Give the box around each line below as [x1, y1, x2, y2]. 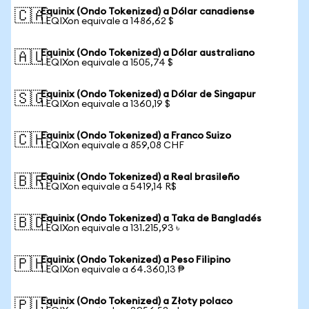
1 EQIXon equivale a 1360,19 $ [41, 99, 170, 109]
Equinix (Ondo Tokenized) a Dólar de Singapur [41, 90, 256, 99]
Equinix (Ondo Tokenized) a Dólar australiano [41, 48, 255, 58]
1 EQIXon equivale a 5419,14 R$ [41, 182, 177, 192]
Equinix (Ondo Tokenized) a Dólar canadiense [41, 7, 255, 17]
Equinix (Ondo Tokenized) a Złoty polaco [41, 297, 232, 306]
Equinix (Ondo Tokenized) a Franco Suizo [41, 131, 231, 141]
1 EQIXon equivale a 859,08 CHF [41, 141, 184, 150]
